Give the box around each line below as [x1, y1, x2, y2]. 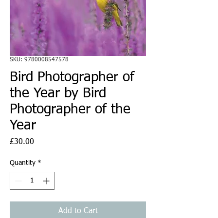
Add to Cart [58, 207, 98, 215]
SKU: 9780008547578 [10, 56, 69, 63]
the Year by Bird [10, 86, 106, 100]
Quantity [10, 159, 36, 166]
